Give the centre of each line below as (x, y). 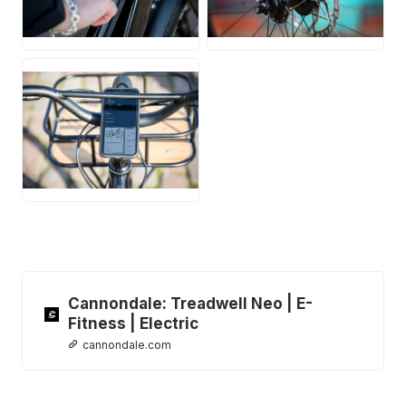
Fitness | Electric (133, 323)
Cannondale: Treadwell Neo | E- (190, 303)
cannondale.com (127, 344)
